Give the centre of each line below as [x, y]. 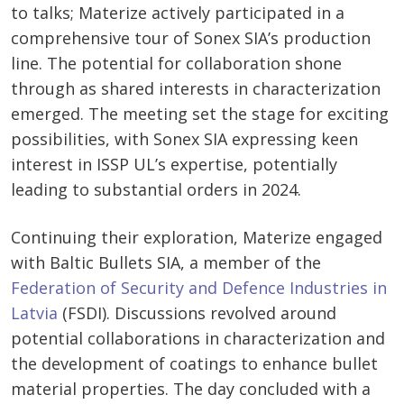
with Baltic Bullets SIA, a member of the [166, 263]
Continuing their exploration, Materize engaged [197, 238]
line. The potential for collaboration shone [176, 64]
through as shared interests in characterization [196, 89]
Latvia [34, 313]
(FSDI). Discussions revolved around [197, 313]
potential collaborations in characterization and [198, 339]
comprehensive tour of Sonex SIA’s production [191, 38]
